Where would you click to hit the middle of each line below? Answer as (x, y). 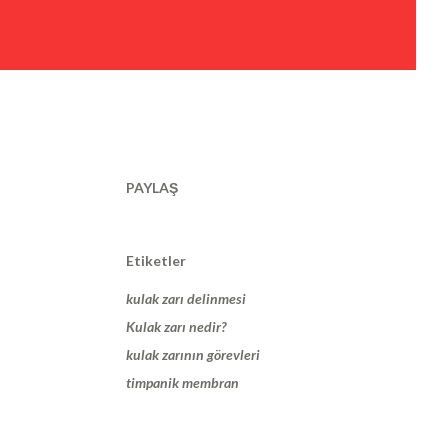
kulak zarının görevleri (193, 354)
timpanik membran (182, 382)
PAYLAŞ (152, 187)
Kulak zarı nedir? (176, 326)
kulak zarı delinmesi (186, 298)
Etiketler (156, 260)
